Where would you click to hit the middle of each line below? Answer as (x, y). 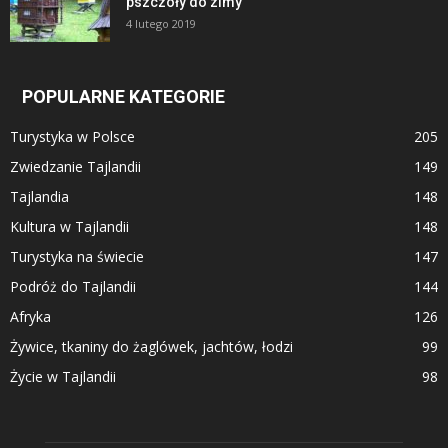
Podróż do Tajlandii (73, 286)
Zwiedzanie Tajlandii (75, 166)
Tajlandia (39, 196)
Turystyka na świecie (77, 256)
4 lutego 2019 (161, 23)
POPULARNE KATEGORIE (123, 96)
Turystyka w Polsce (72, 136)
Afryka (30, 316)
